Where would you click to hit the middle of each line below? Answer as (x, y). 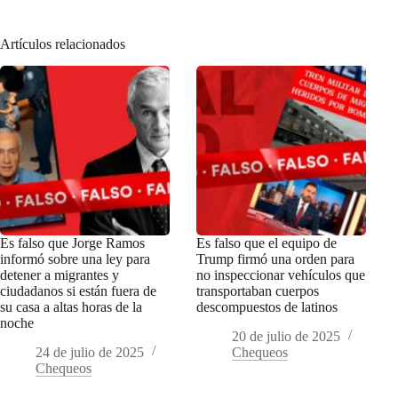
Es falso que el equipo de (267, 243)
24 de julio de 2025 (90, 352)
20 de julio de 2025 (287, 336)
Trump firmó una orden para (276, 259)
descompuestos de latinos (269, 306)
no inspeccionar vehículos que (281, 275)
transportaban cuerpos (258, 291)
